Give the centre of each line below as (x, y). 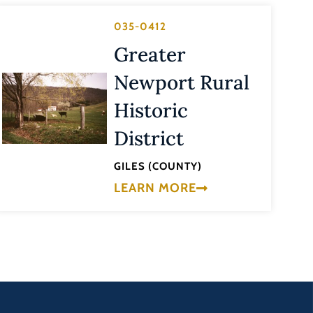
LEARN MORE (155, 188)
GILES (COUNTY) (158, 167)
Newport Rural (182, 83)
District (149, 139)
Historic (151, 111)
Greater (150, 55)
